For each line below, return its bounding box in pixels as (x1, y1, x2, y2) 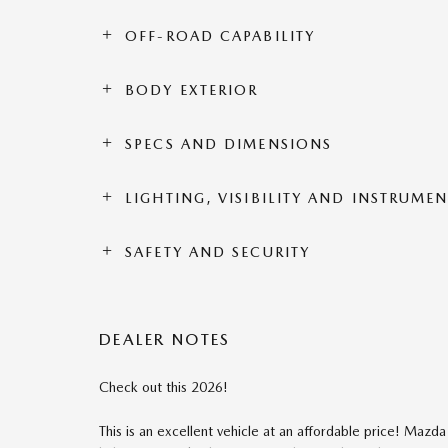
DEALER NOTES (99, 329, 231, 349)
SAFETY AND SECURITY (125, 243, 311, 260)
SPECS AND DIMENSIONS (125, 135, 333, 152)
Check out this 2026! (99, 378, 228, 395)
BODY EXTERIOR (125, 81, 259, 98)
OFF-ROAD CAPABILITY (125, 27, 316, 44)
